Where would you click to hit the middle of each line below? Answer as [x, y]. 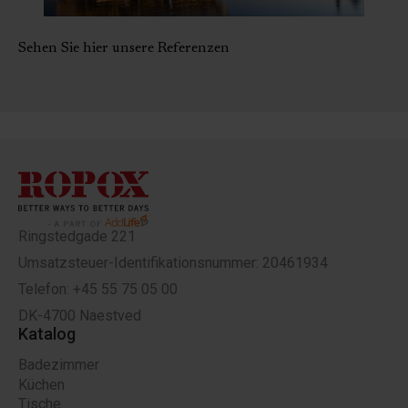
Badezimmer [59, 365]
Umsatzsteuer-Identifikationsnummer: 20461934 [173, 263]
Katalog [47, 334]
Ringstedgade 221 [77, 237]
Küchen [41, 384]
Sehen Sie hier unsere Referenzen [124, 49]
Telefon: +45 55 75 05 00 [98, 290]
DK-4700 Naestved [80, 316]
